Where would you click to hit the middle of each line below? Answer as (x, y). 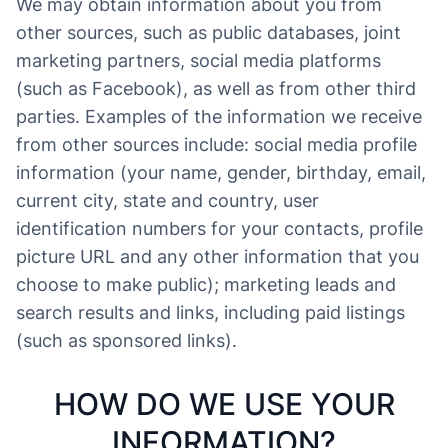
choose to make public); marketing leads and (206, 284)
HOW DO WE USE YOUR (224, 404)
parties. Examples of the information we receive (219, 116)
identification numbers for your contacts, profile (219, 228)
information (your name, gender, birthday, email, (221, 172)
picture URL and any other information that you (217, 256)
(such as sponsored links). (126, 340)
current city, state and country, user (167, 200)
